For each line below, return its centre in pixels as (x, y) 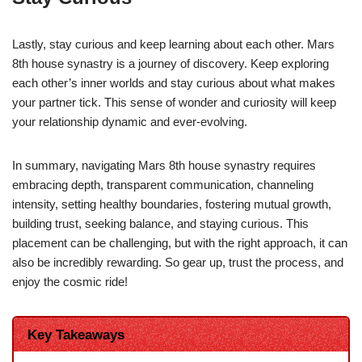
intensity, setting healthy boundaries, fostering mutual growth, (172, 204)
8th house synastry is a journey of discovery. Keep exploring (170, 63)
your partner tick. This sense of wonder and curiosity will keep (174, 102)
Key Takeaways (76, 334)
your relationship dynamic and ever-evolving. (130, 121)
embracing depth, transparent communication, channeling (163, 184)
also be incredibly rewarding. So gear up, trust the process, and (178, 262)
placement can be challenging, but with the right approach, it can (180, 242)
